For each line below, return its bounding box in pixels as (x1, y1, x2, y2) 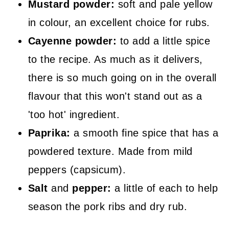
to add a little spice (117, 35, 211, 47)
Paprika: (28, 127, 74, 139)
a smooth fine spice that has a (74, 127, 219, 139)
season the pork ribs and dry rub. (28, 200, 188, 212)
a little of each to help (111, 182, 218, 194)
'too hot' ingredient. (28, 108, 120, 120)
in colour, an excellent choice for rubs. (28, 16, 210, 28)
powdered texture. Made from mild (28, 145, 193, 157)
